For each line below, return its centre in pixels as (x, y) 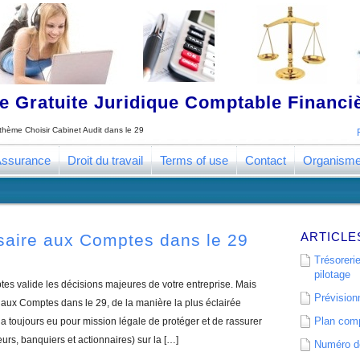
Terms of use (194, 160)
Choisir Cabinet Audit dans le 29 (84, 130)
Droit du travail (105, 160)
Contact (266, 160)
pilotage (332, 274)
